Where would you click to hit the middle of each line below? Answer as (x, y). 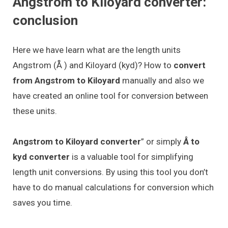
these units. (35, 111)
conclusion (45, 20)
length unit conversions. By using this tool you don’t (110, 172)
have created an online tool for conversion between (110, 95)
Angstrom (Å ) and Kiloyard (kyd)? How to (93, 65)
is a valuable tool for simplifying (132, 157)
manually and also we (163, 80)
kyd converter (41, 157)
